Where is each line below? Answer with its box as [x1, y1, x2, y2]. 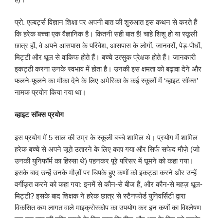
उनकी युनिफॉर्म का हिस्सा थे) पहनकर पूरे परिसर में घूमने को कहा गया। [15, 156, 194, 165]
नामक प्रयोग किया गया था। [15, 88, 86, 96]
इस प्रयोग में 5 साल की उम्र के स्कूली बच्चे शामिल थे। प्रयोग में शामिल [15, 133, 198, 142]
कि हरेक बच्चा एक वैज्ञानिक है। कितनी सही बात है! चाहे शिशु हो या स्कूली [15, 29, 197, 38]
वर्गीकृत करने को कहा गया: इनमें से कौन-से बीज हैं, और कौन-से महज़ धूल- [15, 180, 202, 188]
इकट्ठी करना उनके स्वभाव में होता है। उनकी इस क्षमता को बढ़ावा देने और [15, 64, 201, 73]
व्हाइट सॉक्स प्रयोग [15, 110, 64, 119]
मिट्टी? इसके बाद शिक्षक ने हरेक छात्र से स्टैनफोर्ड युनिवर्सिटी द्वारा [15, 191, 185, 200]
